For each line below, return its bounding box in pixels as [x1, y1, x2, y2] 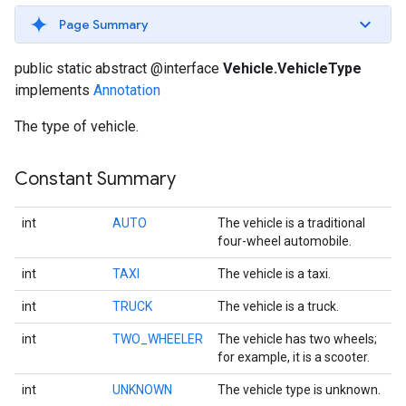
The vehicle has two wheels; [217, 332, 377, 346]
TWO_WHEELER [112, 332, 203, 346]
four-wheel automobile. [217, 234, 352, 248]
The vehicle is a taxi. [217, 266, 331, 281]
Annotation [93, 82, 160, 99]
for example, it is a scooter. [217, 350, 370, 364]
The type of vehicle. [14, 118, 139, 135]
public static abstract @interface [14, 60, 223, 77]
